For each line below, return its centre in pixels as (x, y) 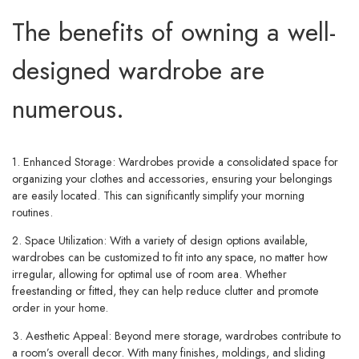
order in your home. (60, 308)
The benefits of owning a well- (174, 32)
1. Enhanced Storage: (65, 161)
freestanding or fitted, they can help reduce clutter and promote (165, 291)
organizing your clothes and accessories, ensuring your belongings (172, 178)
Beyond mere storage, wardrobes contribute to (226, 336)
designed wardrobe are (138, 70)
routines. (32, 212)
